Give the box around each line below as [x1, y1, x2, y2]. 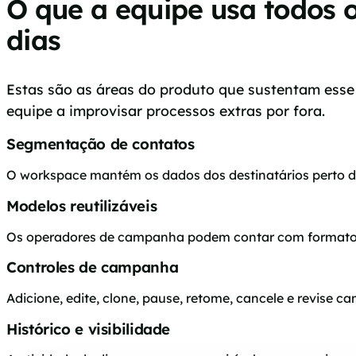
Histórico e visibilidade [6, 319, 171, 339]
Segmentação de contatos [6, 134, 195, 154]
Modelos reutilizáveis [6, 195, 157, 215]
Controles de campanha [6, 257, 179, 277]
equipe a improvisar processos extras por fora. [6, 101, 325, 119]
